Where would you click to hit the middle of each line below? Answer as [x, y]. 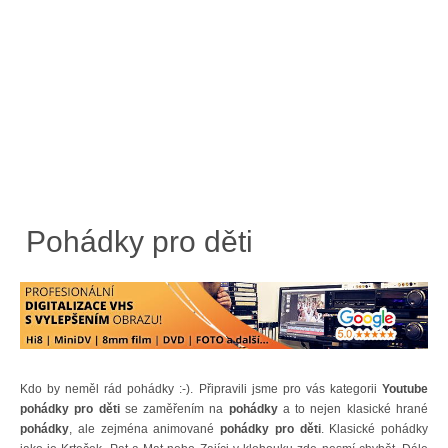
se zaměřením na [176, 409]
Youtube [405, 389]
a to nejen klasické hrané [353, 409]
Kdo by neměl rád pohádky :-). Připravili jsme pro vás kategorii [201, 389]
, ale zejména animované [144, 429]
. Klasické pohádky [374, 429]
